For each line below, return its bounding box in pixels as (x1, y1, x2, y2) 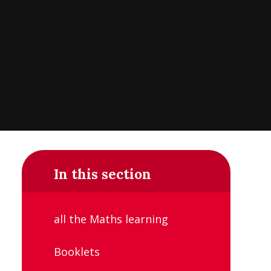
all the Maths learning (54, 212, 168, 227)
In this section (54, 165, 151, 183)
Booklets (54, 244, 100, 259)
